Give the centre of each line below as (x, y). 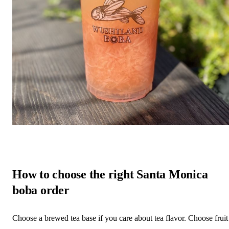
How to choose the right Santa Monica (110, 174)
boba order (41, 190)
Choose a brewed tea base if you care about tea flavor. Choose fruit (120, 218)
